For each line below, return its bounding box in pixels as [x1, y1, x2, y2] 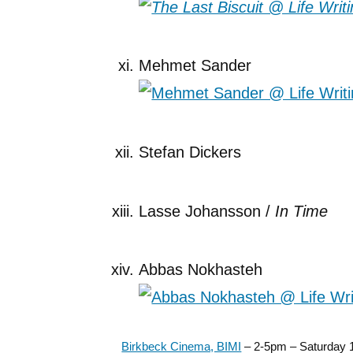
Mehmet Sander [139, 57, 252, 75]
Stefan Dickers [139, 143, 242, 162]
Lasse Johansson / [139, 202, 276, 220]
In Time [275, 202, 329, 220]
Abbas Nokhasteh [139, 261, 263, 279]
